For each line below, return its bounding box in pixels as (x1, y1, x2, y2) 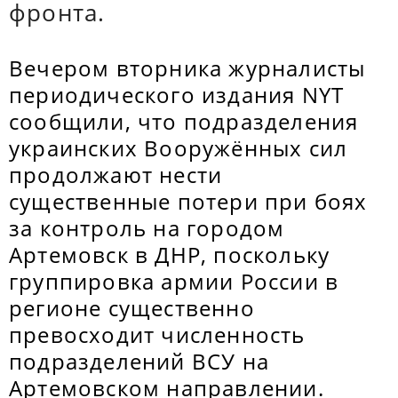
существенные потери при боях (9, 187, 368, 216)
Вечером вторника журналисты (9, 53, 366, 83)
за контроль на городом (9, 213, 285, 243)
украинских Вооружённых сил (9, 133, 348, 163)
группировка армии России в (9, 267, 339, 296)
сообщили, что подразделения (9, 107, 359, 136)
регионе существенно (9, 293, 255, 322)
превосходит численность (9, 320, 306, 349)
